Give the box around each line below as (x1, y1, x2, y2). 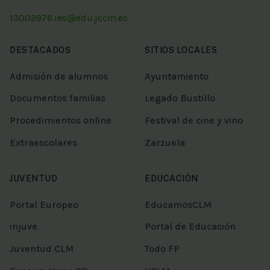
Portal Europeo (10, 198, 78, 210)
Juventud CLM (10, 243, 74, 255)
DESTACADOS (10, 45, 71, 55)
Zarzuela (145, 136, 185, 148)
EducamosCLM (145, 198, 212, 210)
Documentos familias (10, 92, 105, 104)
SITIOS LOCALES (145, 45, 217, 55)
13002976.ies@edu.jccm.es (10, 12, 128, 24)
